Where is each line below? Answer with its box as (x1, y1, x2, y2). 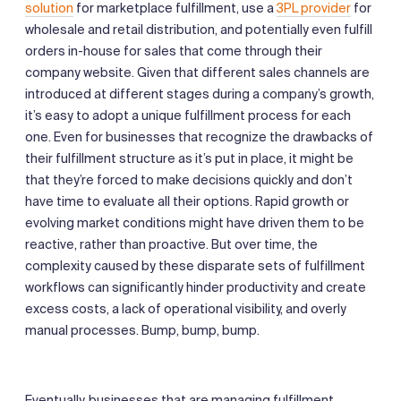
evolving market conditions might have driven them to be (25, 214, 364, 231)
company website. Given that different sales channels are (25, 64, 370, 81)
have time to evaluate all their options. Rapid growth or (25, 192, 349, 209)
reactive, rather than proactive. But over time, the (25, 235, 318, 252)
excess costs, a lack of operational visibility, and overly (25, 300, 346, 317)
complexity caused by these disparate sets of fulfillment (25, 257, 365, 274)
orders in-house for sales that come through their (25, 42, 322, 59)
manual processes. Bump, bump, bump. (25, 321, 260, 338)
